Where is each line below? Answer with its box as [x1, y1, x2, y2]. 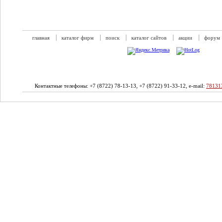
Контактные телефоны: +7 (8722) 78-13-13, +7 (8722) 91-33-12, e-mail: [35, 83, 206, 89]
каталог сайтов [131, 35, 166, 41]
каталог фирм [61, 35, 94, 41]
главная [32, 35, 50, 41]
